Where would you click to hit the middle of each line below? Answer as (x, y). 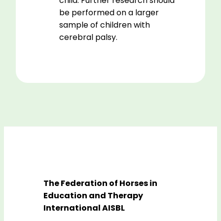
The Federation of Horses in (100, 183)
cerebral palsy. (88, 37)
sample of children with (105, 25)
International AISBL (84, 208)
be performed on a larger (109, 13)
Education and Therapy (93, 195)
